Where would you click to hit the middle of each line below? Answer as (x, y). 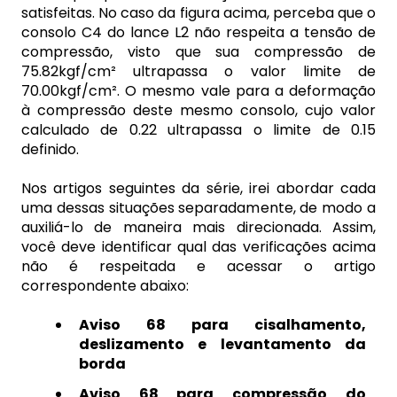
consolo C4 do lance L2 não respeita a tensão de (198, 32)
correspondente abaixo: (105, 286)
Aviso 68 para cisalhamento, (222, 325)
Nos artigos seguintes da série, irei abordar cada (198, 189)
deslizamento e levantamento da (222, 345)
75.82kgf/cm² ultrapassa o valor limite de (198, 71)
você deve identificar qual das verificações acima (198, 247)
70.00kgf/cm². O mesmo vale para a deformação (198, 90)
